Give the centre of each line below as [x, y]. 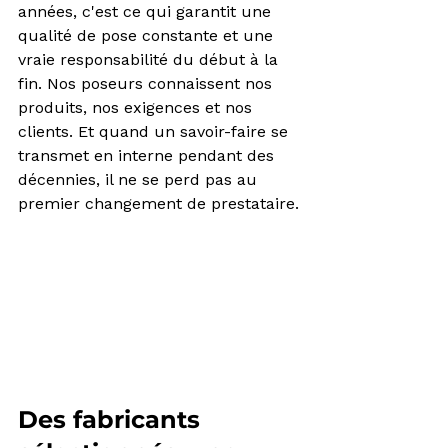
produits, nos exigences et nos [137, 107]
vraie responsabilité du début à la [150, 59]
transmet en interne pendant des [148, 155]
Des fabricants [112, 420]
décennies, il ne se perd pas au [140, 179]
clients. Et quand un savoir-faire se [155, 131]
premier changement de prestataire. [158, 203]
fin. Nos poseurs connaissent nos [147, 83]
